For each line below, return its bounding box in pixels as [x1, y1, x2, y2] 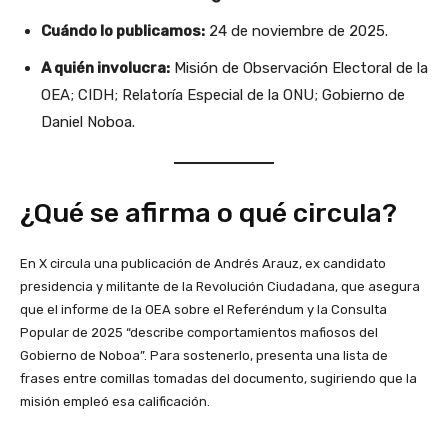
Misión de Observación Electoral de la [170, 59, 428, 78]
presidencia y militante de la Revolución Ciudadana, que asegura [20, 279, 420, 295]
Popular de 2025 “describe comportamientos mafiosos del [20, 325, 378, 341]
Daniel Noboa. [41, 113, 135, 132]
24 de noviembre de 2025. [205, 22, 388, 41]
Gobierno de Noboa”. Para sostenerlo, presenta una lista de [20, 348, 388, 364]
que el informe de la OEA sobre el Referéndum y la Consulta [20, 302, 387, 318]
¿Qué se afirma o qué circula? [20, 197, 397, 230]
